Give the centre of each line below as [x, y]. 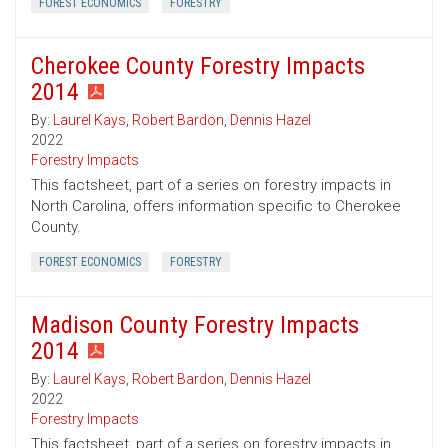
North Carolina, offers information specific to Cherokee [216, 206]
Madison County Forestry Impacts [195, 325]
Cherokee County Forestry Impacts [198, 66]
